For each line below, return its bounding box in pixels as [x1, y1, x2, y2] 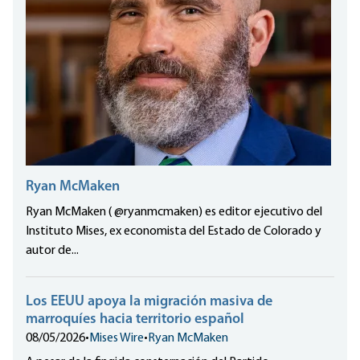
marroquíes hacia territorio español [26, 312, 244, 328]
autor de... [26, 244, 79, 258]
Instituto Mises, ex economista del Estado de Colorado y [26, 225, 321, 239]
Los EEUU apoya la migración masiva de [26, 294, 272, 310]
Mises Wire [89, 332, 144, 346]
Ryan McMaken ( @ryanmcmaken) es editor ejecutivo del [26, 206, 322, 219]
